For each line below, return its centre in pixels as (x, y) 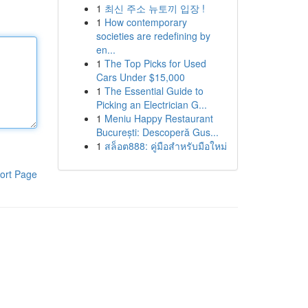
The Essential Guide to (154, 91)
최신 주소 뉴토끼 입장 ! (154, 8)
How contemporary (145, 22)
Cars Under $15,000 (140, 77)
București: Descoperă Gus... (157, 132)
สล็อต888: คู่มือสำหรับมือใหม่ (165, 146)
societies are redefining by (153, 36)
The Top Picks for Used (155, 63)
